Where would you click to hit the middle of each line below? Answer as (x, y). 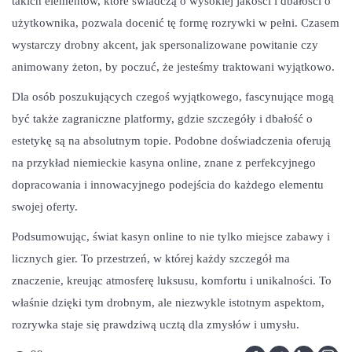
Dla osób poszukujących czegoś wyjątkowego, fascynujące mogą (173, 97)
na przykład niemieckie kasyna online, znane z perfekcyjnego (164, 163)
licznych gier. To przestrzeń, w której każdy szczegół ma (151, 258)
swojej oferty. (45, 207)
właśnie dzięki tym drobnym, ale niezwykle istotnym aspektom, (168, 302)
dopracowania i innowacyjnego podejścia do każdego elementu (168, 185)
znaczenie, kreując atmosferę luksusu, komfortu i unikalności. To (172, 280)
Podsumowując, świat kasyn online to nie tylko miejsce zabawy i (171, 236)
